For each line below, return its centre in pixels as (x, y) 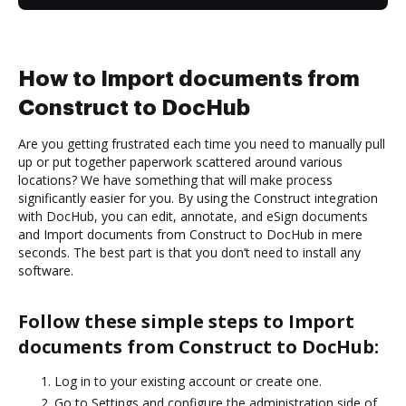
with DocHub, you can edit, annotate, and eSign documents (193, 216)
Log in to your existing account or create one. (188, 381)
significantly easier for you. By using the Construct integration (198, 198)
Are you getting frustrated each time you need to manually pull (202, 143)
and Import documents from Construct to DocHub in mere (190, 234)
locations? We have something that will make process (175, 179)
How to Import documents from (189, 78)
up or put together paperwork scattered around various (180, 161)
